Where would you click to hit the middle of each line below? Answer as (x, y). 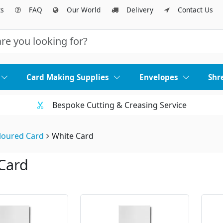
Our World (84, 10)
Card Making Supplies (68, 77)
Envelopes (159, 77)
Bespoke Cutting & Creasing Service (119, 105)
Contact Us (195, 10)
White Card (73, 136)
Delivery (140, 10)
